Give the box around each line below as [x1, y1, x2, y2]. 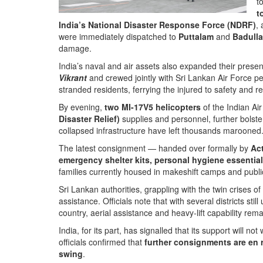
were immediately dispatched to [59, 31, 178, 42]
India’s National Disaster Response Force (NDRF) [59, 19, 256, 31]
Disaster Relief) [59, 113, 120, 124]
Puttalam [178, 31, 214, 42]
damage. [59, 42, 92, 54]
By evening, [59, 101, 104, 113]
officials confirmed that [59, 236, 144, 248]
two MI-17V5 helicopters [104, 101, 201, 113]
